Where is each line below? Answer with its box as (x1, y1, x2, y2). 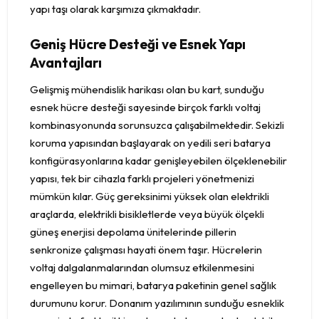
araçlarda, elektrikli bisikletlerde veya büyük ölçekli (30, 207, 264, 221)
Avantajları (30, 54, 102, 72)
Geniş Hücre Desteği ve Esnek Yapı (30, 36, 246, 53)
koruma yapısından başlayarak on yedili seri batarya (30, 136, 271, 150)
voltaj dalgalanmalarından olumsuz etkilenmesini (30, 261, 254, 275)
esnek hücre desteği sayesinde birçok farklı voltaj (30, 100, 261, 115)
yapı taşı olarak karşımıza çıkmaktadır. (30, 2, 201, 16)
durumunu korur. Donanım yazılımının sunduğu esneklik (30, 296, 284, 310)
